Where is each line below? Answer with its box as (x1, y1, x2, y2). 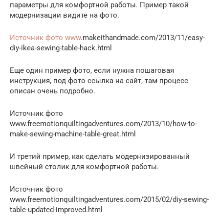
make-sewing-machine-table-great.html (10, 129, 136, 138)
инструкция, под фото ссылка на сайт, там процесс (10, 76, 188, 85)
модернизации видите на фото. (10, 10, 119, 20)
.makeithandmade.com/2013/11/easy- (81, 33, 205, 42)
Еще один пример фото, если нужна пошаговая (10, 66, 174, 75)
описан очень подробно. (10, 86, 95, 95)
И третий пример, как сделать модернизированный (10, 152, 190, 161)
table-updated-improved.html (10, 205, 103, 214)
